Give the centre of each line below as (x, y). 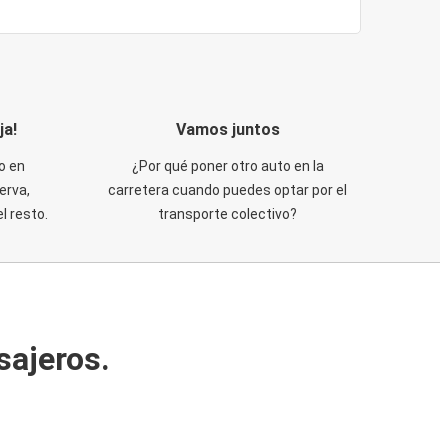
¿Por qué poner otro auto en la (227, 166)
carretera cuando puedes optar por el (227, 190)
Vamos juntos (227, 129)
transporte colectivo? (227, 214)
